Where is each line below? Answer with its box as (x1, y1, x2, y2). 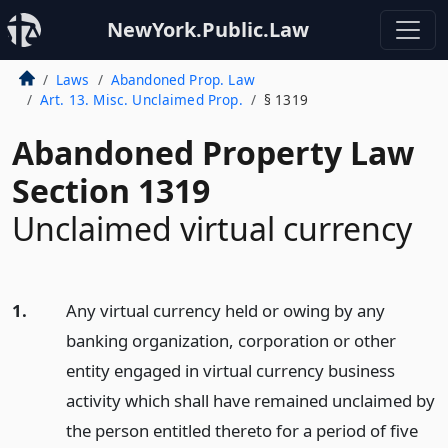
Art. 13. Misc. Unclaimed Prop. (39, 90, 243, 109)
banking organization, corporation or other (65, 329, 396, 352)
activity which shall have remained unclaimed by (65, 389, 435, 412)
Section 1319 (12, 169, 210, 212)
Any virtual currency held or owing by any (65, 299, 385, 322)
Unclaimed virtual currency (12, 207, 412, 250)
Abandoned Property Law (12, 131, 414, 174)
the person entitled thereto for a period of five (65, 419, 418, 442)
